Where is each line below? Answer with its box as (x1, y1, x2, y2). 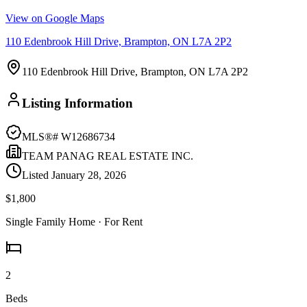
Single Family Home (5, 215, 95, 228)
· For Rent (95, 215, 143, 228)
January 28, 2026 (51, 169, 126, 181)
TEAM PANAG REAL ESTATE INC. (22, 149, 193, 162)
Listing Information (22, 95, 133, 110)
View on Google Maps (5, 12, 104, 25)
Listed (22, 169, 51, 181)
